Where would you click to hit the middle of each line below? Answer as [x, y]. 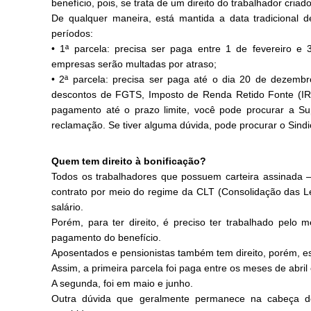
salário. [67, 207]
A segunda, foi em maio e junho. [122, 283]
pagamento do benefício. [106, 237]
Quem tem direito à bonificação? [129, 161]
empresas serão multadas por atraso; [134, 64]
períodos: [72, 33]
